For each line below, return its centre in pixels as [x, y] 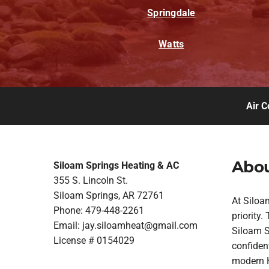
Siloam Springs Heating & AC [116, 165]
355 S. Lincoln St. [91, 180]
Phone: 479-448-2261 [99, 210]
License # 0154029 [94, 240]
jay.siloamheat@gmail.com [140, 225]
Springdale [171, 13]
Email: [68, 225]
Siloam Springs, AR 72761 [109, 195]
